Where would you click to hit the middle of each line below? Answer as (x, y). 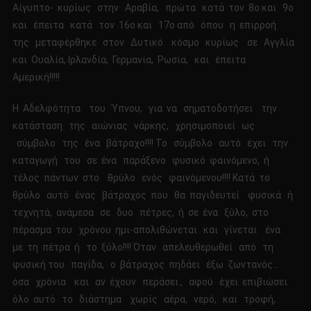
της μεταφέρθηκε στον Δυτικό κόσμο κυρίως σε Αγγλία (155, 43)
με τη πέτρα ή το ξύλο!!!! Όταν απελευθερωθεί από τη (145, 247)
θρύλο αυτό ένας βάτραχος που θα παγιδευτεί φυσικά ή (154, 195)
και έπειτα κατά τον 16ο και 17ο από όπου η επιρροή (145, 25)
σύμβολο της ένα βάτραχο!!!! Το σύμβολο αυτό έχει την (152, 143)
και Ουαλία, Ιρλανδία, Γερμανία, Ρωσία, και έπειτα (132, 60)
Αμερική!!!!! (36, 77)
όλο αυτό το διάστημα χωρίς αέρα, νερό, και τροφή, (145, 300)
